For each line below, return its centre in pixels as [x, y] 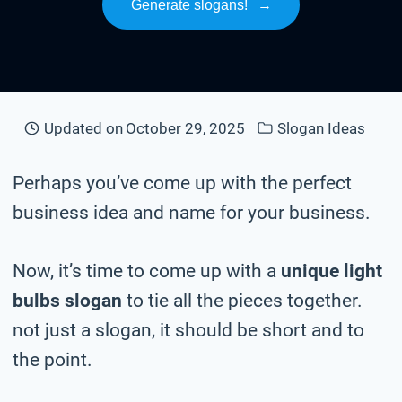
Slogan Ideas [321, 128]
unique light [332, 271]
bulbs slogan [67, 300]
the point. [52, 359]
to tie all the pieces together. [242, 300]
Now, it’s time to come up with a [147, 271]
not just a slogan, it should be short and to [188, 330]
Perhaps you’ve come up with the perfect [182, 183]
